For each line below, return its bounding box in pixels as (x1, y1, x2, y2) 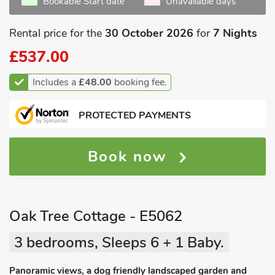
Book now (88, 147, 172, 166)
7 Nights (213, 26, 257, 41)
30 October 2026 (105, 26, 193, 41)
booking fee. (112, 76, 167, 89)
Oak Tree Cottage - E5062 (9, 206, 182, 226)
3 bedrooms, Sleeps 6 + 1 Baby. (14, 233, 224, 252)
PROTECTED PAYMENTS (79, 109, 191, 122)
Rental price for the (9, 26, 105, 41)
